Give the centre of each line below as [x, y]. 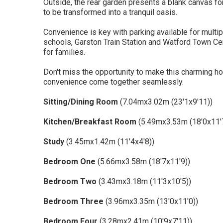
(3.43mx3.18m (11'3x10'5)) [144, 182]
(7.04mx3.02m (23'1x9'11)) [165, 102]
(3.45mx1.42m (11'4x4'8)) [109, 142]
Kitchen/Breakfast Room [90, 122]
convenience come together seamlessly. [113, 82]
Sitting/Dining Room [81, 102]
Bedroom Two [70, 182]
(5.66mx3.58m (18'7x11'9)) [143, 162]
